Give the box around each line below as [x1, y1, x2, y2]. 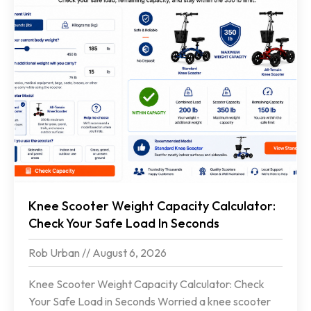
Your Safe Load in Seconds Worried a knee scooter [28, 294, 271, 309]
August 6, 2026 [90, 246, 167, 260]
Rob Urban [28, 246, 82, 260]
